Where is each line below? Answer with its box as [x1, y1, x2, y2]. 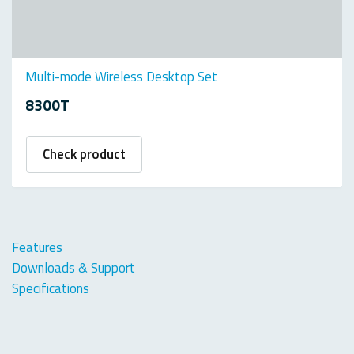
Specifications [12, 277, 89, 299]
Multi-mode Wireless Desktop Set [25, 66, 217, 88]
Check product [43, 143, 126, 164]
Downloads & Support [12, 257, 135, 278]
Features [12, 236, 62, 258]
